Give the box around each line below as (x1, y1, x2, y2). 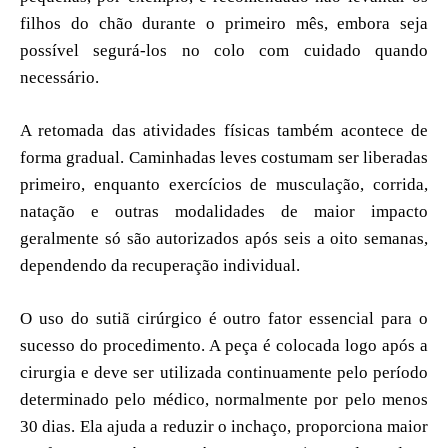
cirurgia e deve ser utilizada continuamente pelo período (20, 362, 428, 382)
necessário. (20, 67, 99, 87)
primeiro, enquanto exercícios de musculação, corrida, (20, 174, 428, 194)
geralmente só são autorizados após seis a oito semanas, (20, 228, 428, 248)
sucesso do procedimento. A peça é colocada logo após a (20, 335, 428, 355)
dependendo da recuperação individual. (20, 255, 300, 275)
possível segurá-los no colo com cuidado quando (20, 40, 428, 60)
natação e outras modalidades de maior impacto (20, 201, 428, 221)
